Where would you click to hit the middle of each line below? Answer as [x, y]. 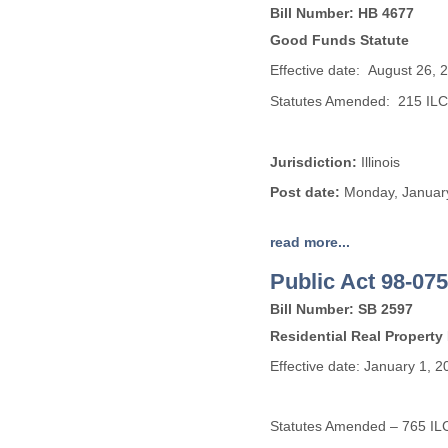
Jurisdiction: [313, 162]
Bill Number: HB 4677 [342, 13]
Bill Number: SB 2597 [341, 309]
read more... [310, 242]
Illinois [378, 162]
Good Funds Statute [339, 40]
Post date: [305, 192]
